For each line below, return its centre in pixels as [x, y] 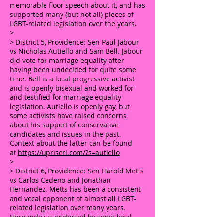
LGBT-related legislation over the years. [73, 23]
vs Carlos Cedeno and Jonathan [60, 180]
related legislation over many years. [68, 208]
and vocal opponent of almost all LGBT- [73, 198]
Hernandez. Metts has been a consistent [75, 189]
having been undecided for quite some [73, 70]
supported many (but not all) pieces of [72, 14]
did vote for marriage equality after [67, 60]
